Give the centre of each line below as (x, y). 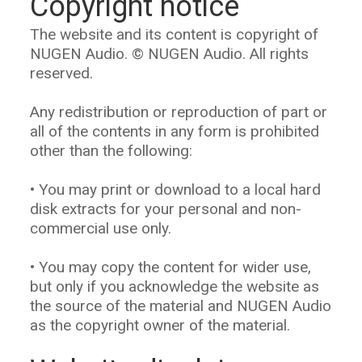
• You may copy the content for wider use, (170, 267)
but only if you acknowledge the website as (175, 286)
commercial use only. (101, 228)
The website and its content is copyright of (174, 34)
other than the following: (111, 151)
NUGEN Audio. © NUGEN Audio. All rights (169, 54)
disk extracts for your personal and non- (166, 209)
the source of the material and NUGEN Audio (181, 306)
